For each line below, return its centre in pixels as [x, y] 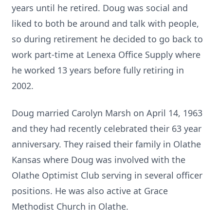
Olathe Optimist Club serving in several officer [107, 175]
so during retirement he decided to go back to [107, 39]
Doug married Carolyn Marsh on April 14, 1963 [107, 113]
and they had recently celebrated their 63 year [107, 128]
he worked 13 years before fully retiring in [98, 70]
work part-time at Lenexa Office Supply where [106, 54]
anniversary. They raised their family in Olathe [106, 144]
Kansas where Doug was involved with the [99, 160]
